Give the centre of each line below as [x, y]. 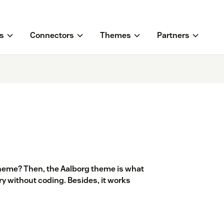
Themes [115, 35]
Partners [173, 35]
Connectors [52, 35]
